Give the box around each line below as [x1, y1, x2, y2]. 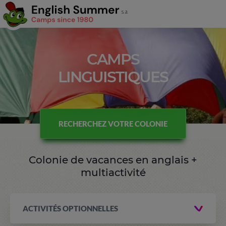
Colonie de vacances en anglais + [29, 154, 197, 166]
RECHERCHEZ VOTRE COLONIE [59, 119, 167, 128]
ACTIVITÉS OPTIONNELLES [23, 203, 118, 213]
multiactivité [80, 166, 146, 179]
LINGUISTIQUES [58, 68, 168, 86]
